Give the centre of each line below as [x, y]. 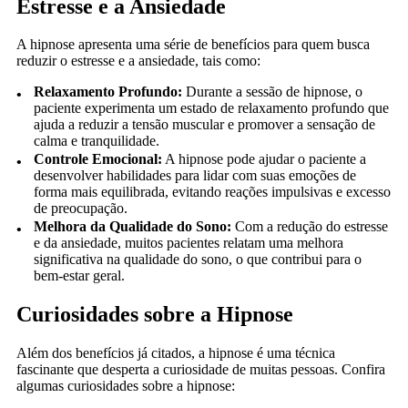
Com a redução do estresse [310, 227]
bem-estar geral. [80, 276]
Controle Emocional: [98, 159]
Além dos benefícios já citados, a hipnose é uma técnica [176, 353]
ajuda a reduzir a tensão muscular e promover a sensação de [205, 125]
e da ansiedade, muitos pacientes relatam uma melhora [189, 243]
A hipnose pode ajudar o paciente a [265, 159]
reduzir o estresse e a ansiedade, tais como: [138, 61]
